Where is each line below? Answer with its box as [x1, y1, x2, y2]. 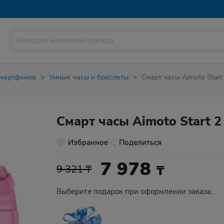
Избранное [68, 137, 108, 147]
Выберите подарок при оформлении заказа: [56, 186, 212, 196]
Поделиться [119, 137, 161, 147]
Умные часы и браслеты [49, 72, 128, 82]
